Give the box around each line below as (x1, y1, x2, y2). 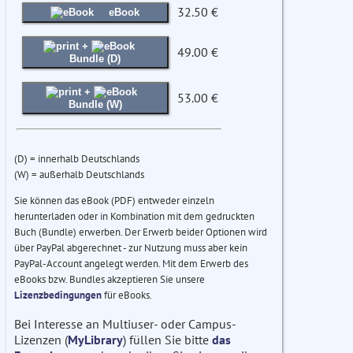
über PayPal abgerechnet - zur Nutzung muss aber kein (14, 241, 247, 255)
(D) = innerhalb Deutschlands (14, 152, 139, 166)
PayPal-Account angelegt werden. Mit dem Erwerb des (14, 257, 248, 271)
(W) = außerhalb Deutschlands (14, 168, 144, 182)
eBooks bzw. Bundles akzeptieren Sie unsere (14, 273, 205, 287)
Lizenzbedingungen (14, 288, 102, 303)
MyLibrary (68, 332, 123, 348)
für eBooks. (102, 288, 152, 303)
